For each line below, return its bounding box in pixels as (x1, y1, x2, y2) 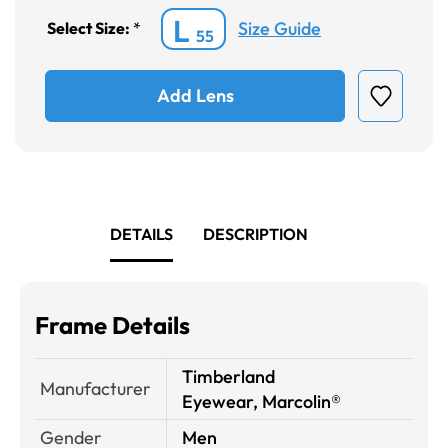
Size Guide (238, 17, 321, 41)
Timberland (182, 364, 275, 388)
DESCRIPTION (203, 223, 308, 244)
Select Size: (47, 18, 133, 39)
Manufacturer (40, 376, 151, 400)
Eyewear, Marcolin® (182, 389, 341, 413)
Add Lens (156, 84, 234, 108)
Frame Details (35, 309, 190, 340)
